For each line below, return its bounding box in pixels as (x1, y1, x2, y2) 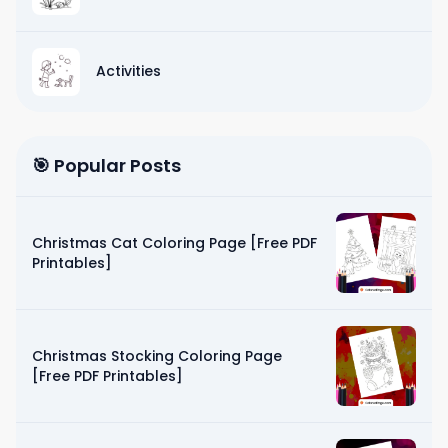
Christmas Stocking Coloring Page (32, 345, 282, 366)
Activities (96, 60, 161, 81)
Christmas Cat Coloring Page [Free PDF (32, 232, 317, 253)
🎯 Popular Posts (32, 152, 181, 178)
